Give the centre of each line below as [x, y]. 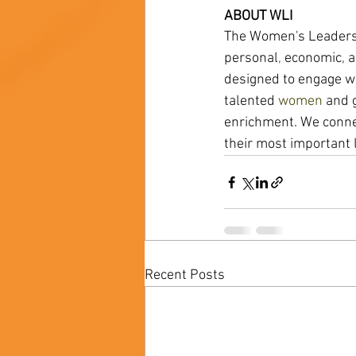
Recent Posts [185, 276]
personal [251, 59]
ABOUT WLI [260, 17]
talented [251, 102]
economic [313, 59]
